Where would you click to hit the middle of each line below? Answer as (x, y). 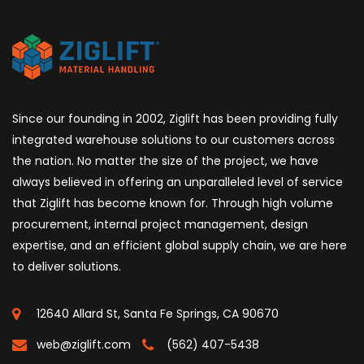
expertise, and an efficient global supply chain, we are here (180, 246)
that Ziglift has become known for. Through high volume (173, 204)
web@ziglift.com (84, 345)
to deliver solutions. (67, 267)
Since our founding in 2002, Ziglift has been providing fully (175, 119)
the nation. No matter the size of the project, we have (165, 161)
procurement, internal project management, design (160, 225)
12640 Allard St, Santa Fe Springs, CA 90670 (158, 314)
